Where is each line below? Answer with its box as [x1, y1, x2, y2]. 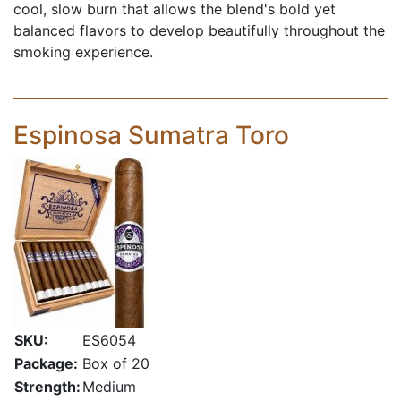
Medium [82, 378, 136, 396]
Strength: [14, 378, 81, 396]
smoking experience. [13, 43, 153, 61]
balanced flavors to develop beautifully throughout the [13, 21, 385, 39]
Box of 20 [82, 354, 149, 372]
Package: [14, 354, 78, 372]
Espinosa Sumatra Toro [13, 120, 289, 150]
